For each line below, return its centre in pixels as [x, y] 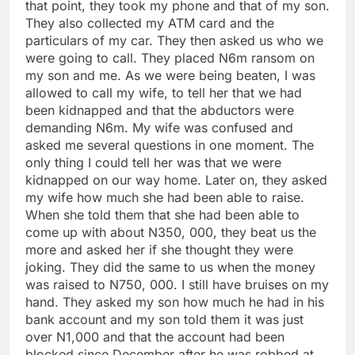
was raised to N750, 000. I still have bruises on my [177, 284]
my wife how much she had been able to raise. [165, 197]
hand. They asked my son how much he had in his [175, 302]
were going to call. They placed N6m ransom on [170, 57]
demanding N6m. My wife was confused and [159, 127]
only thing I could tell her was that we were [153, 162]
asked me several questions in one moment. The [170, 145]
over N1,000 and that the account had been [155, 336]
